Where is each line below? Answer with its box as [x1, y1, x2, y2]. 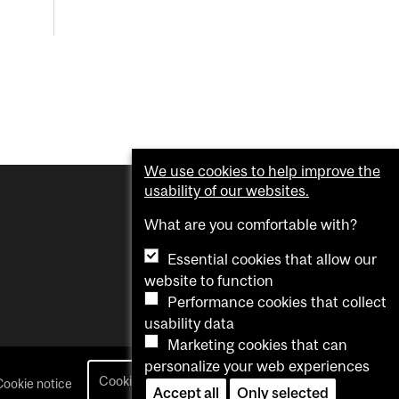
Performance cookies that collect [167, 293, 387, 311]
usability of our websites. [144, 182, 309, 199]
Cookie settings [99, 373, 188, 389]
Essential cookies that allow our [167, 250, 377, 268]
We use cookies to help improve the [144, 162, 380, 180]
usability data [144, 314, 234, 332]
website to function [144, 272, 273, 289]
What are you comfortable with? [144, 216, 357, 233]
